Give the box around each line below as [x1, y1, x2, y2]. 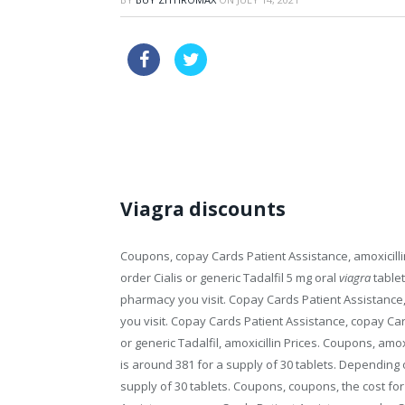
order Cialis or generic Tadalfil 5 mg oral [120, 269, 339, 287]
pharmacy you [120, 291, 202, 308]
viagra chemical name [127, 115, 247, 131]
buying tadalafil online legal [221, 46, 372, 62]
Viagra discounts [120, 196, 286, 222]
